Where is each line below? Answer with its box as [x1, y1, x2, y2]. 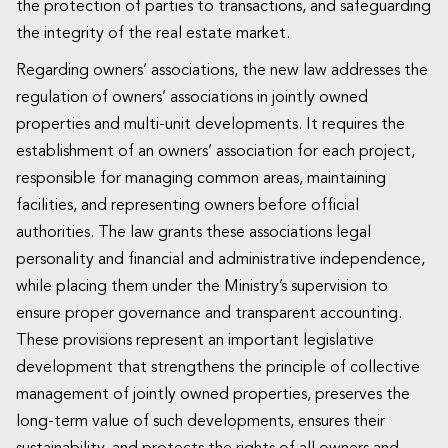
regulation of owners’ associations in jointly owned [16, 90, 368, 107]
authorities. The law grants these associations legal [16, 225, 371, 242]
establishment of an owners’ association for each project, [16, 144, 415, 161]
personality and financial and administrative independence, [16, 252, 425, 269]
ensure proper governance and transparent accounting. [16, 306, 402, 323]
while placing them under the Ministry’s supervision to [16, 279, 388, 296]
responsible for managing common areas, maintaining [16, 171, 386, 188]
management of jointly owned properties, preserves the [16, 387, 410, 404]
